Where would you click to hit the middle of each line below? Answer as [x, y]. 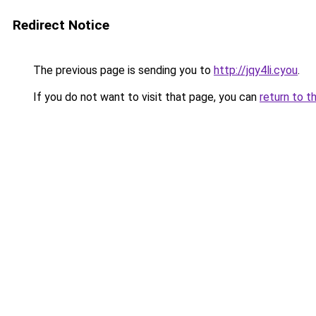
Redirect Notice [61, 25]
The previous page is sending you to [122, 70]
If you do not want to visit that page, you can [145, 97]
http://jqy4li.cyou [256, 70]
